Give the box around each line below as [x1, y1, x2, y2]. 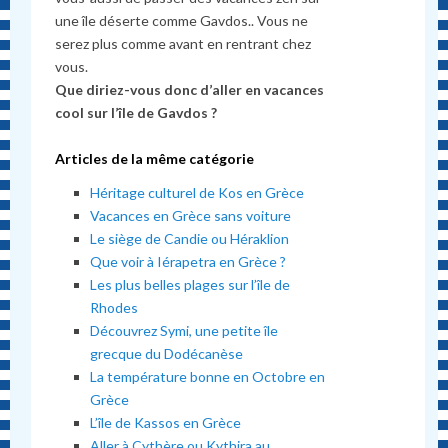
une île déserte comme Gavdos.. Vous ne [55, 12, 309, 30]
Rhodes [90, 299, 139, 317]
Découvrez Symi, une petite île [90, 322, 279, 340]
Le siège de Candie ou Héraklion [90, 230, 290, 248]
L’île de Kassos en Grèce [90, 414, 242, 432]
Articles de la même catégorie [55, 149, 255, 167]
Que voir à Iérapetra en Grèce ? [90, 253, 287, 271]
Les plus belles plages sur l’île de [90, 276, 291, 294]
